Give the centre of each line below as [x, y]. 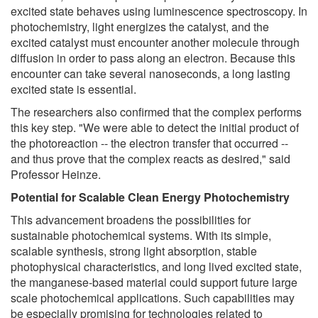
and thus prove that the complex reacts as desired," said [150, 159]
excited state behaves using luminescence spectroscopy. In [159, 11]
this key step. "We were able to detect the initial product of [155, 128]
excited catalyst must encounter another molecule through [155, 43]
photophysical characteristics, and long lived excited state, [156, 267]
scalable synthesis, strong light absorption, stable [134, 251]
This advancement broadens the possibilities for [131, 220]
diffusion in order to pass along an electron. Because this [153, 58]
